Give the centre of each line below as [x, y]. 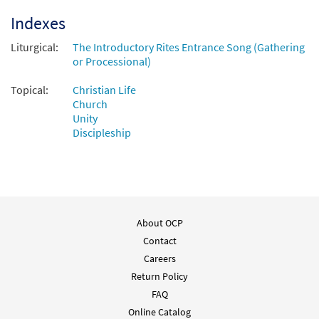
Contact [159, 241]
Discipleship [102, 133]
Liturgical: [35, 47]
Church [90, 104]
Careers [159, 259]
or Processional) [112, 62]
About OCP [159, 223]
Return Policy [159, 277]
